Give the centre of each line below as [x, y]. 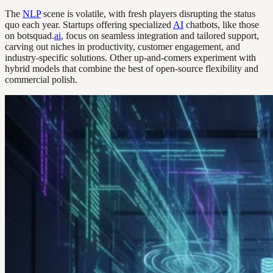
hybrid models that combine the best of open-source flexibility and [132, 69]
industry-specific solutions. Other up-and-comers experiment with [130, 58]
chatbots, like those [221, 25]
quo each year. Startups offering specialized [89, 25]
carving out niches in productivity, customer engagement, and [122, 47]
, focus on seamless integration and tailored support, [160, 36]
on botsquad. [30, 36]
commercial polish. [41, 80]
